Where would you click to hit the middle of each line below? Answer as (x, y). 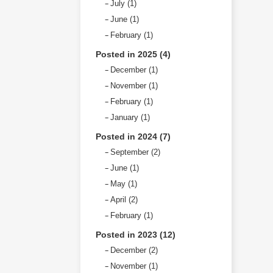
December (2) (134, 250)
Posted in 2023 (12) (136, 235)
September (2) (135, 152)
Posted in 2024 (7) (133, 136)
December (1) (134, 70)
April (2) (124, 200)
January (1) (130, 117)
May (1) (124, 184)
